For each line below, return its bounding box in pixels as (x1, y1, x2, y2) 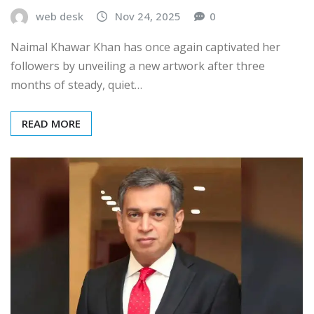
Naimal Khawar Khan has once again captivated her (11, 39, 280, 55)
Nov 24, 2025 (115, 9, 181, 24)
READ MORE (22, 116, 81, 130)
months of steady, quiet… (11, 76, 142, 93)
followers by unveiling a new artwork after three (11, 57, 265, 74)
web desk (36, 9, 83, 24)
